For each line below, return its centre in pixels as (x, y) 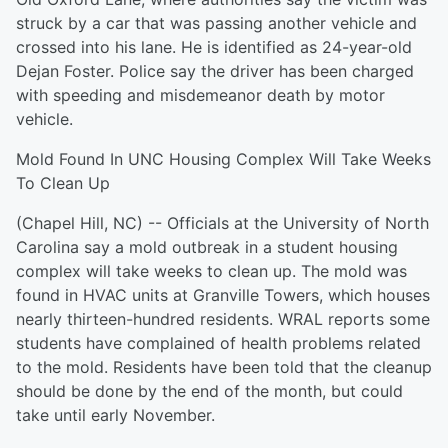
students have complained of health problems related (218, 343)
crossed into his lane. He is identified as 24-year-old (214, 47)
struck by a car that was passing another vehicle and (216, 23)
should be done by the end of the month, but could (209, 391)
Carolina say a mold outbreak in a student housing (207, 247)
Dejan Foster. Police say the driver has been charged (215, 71)
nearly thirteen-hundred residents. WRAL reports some (223, 319)
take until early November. (115, 415)
